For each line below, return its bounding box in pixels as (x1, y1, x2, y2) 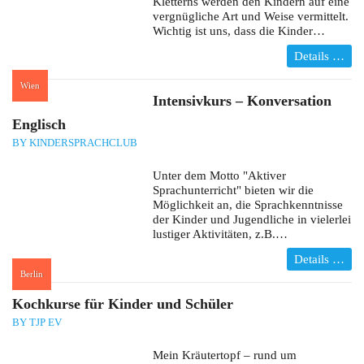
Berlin (20, 269, 43, 279)
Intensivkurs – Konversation (152, 93, 331, 110)
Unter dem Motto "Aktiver (152, 169, 286, 183)
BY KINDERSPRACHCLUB (12, 136, 137, 149)
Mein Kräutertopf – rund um (152, 349, 297, 362)
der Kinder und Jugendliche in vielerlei (152, 213, 351, 227)
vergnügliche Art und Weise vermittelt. (152, 10, 349, 24)
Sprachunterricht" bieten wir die (152, 184, 314, 197)
